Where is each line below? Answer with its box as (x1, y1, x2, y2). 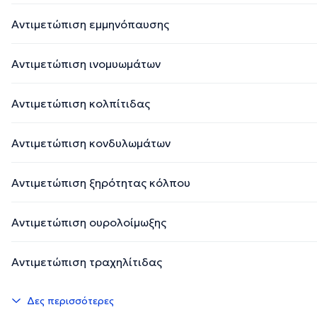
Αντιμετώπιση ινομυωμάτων (11, 56, 161, 71)
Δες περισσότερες (27, 294, 114, 307)
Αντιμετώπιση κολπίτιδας (11, 96, 150, 110)
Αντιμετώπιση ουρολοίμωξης (11, 214, 166, 229)
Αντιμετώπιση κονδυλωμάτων (11, 135, 171, 150)
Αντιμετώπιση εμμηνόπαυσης (11, 16, 169, 31)
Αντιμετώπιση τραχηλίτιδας (11, 254, 162, 269)
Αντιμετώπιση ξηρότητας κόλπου (11, 175, 190, 190)
